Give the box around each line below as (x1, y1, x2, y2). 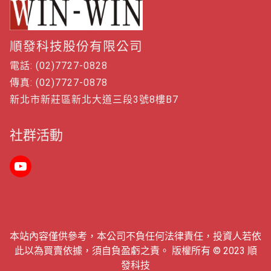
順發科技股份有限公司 (10, 39, 143, 54)
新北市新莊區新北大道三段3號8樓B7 (10, 93, 178, 105)
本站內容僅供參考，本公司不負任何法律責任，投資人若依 (10, 230, 261, 243)
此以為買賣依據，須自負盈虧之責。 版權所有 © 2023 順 (14, 245, 257, 257)
